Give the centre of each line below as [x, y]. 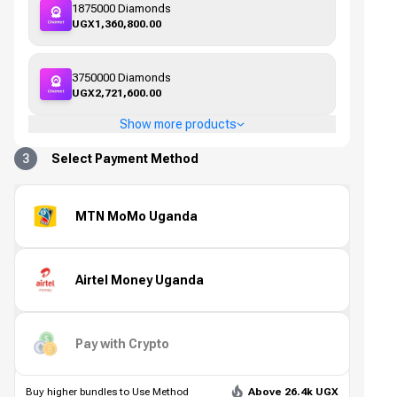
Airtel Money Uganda [140, 280]
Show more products [179, 124]
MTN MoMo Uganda [136, 216]
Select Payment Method [125, 159]
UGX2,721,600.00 [117, 93]
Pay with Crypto [122, 343]
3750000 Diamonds [121, 77]
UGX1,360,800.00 [117, 23]
